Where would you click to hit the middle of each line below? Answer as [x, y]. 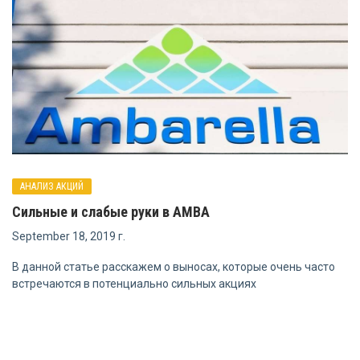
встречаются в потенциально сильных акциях [134, 284]
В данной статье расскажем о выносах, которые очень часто [174, 267]
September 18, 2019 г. [69, 237]
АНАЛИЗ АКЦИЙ [52, 187]
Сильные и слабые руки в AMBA [111, 212]
